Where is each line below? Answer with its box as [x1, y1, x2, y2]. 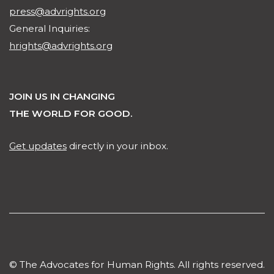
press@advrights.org [9, 6, 106, 18]
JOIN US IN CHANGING [9, 91, 115, 103]
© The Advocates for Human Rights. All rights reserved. [9, 259, 265, 271]
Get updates [9, 140, 67, 152]
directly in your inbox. [67, 140, 168, 152]
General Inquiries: [9, 23, 90, 35]
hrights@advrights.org [9, 40, 113, 52]
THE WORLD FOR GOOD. [9, 108, 133, 120]
